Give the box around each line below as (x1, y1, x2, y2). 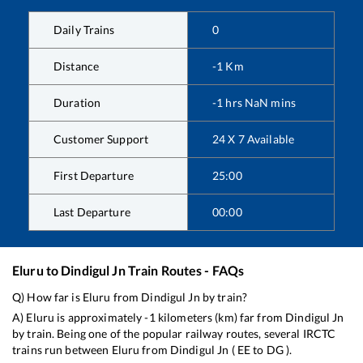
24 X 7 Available (212, 131, 295, 146)
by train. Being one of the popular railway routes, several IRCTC (12, 326, 336, 340)
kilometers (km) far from (155, 310, 286, 324)
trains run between (12, 342, 112, 357)
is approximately (54, 310, 145, 324)
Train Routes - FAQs (125, 262, 245, 278)
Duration (53, 95, 101, 109)
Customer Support (53, 131, 149, 146)
